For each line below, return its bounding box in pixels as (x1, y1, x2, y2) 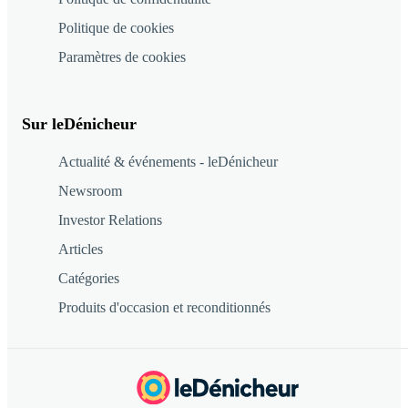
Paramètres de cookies (58, 49, 186, 66)
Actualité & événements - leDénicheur (58, 154, 278, 170)
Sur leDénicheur (22, 115, 137, 134)
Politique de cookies (58, 20, 174, 36)
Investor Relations (58, 212, 162, 229)
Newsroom (58, 183, 122, 199)
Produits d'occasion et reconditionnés (58, 300, 270, 316)
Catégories (58, 270, 119, 287)
